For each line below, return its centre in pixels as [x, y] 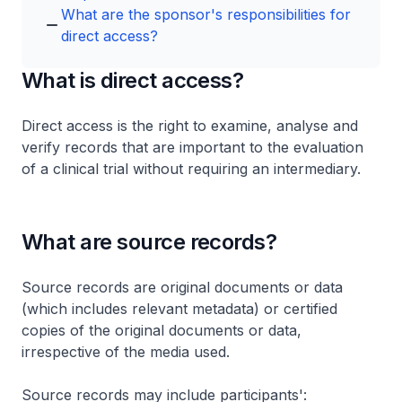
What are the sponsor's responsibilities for [206, 14]
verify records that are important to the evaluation [192, 147]
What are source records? [149, 242]
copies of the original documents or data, [162, 330]
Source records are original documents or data [182, 287]
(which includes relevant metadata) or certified [179, 309]
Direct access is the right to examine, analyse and [190, 126]
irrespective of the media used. [126, 352]
